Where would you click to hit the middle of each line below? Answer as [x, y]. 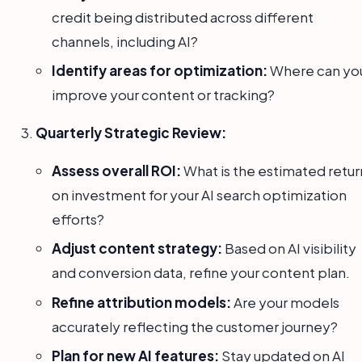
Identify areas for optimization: [160, 71]
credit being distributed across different [183, 17]
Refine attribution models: [141, 302]
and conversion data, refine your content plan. [201, 273]
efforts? [78, 219]
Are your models [285, 302]
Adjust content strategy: [137, 248]
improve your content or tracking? [163, 95]
